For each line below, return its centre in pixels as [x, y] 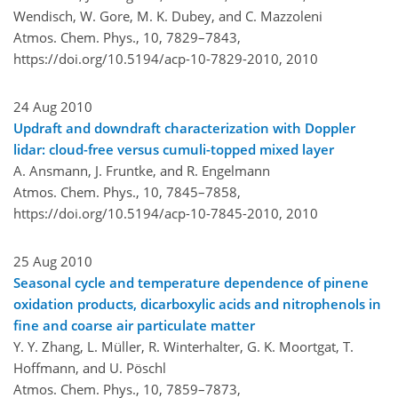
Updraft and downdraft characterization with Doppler [184, 127]
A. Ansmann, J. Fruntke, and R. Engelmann [142, 170]
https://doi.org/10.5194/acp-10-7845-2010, [148, 213]
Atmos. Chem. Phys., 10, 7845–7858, [127, 191]
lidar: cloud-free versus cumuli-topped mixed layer [174, 149]
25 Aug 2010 [53, 261]
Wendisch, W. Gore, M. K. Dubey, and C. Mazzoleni [168, 16]
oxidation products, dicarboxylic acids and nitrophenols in [197, 303]
